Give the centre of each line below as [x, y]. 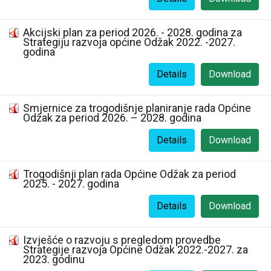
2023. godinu [54, 259]
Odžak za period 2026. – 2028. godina [112, 118]
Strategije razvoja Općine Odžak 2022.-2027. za [135, 250]
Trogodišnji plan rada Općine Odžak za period [129, 174]
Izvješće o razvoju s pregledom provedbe [122, 240]
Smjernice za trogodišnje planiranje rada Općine [137, 108]
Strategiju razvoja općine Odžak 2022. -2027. [129, 42]
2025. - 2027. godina [71, 184]
